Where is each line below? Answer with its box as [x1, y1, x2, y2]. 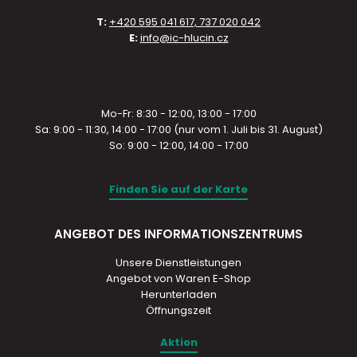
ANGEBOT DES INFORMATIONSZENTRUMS [54, 226, 303, 242]
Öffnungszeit [146, 303, 211, 318]
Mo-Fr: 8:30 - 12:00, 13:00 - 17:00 [100, 106, 257, 121]
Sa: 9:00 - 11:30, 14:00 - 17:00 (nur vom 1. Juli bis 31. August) [34, 122, 323, 137]
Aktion [159, 335, 198, 350]
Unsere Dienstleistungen [116, 255, 241, 270]
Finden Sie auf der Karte [109, 182, 248, 197]
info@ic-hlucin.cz [139, 30, 229, 45]
